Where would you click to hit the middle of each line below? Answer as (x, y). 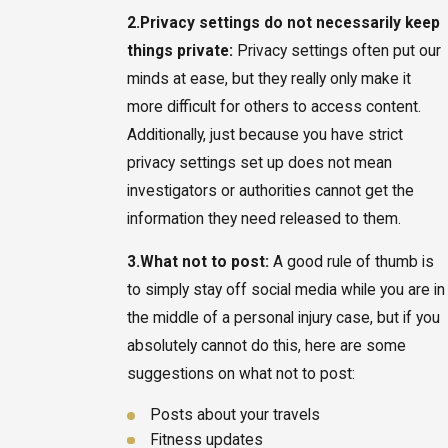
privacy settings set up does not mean (259, 162)
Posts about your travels (235, 415)
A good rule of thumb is (351, 262)
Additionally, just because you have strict (264, 134)
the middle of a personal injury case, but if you (283, 318)
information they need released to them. (263, 218)
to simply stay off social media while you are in (285, 290)
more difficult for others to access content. (273, 106)
